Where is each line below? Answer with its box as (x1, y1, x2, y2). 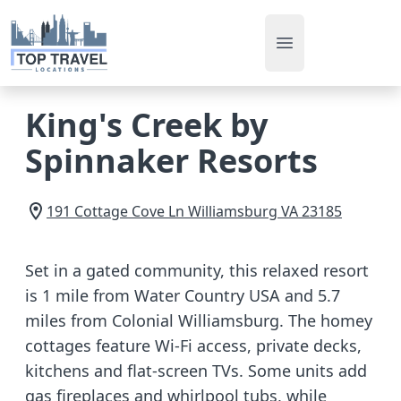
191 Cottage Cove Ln (47, 201, 184, 221)
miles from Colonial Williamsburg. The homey (25, 310, 372, 331)
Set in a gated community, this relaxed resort (25, 260, 369, 281)
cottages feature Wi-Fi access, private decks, (25, 335, 362, 356)
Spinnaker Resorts (25, 139, 318, 183)
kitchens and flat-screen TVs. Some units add (25, 360, 367, 381)
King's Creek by (25, 103, 268, 147)
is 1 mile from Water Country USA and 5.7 (25, 285, 340, 306)
